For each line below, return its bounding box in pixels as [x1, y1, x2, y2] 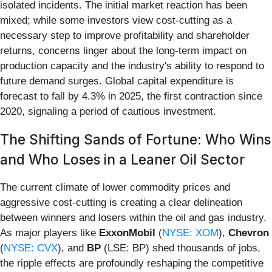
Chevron [228, 226, 269, 239]
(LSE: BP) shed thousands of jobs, [101, 242, 260, 254]
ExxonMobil [99, 226, 155, 239]
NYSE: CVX [4, 242, 58, 254]
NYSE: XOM [162, 226, 219, 239]
